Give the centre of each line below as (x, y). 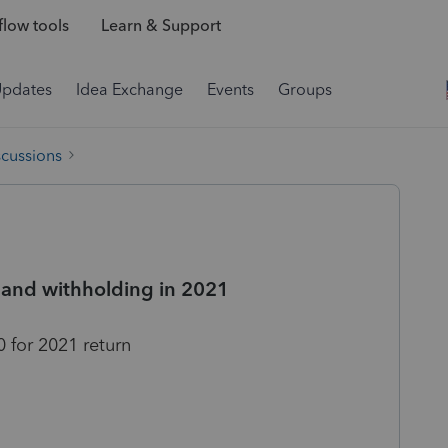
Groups (305, 89)
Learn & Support (160, 26)
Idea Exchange (129, 89)
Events (230, 89)
